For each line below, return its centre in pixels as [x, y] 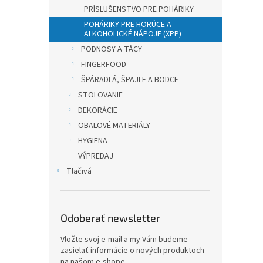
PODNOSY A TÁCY [112, 49]
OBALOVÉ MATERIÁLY [114, 126]
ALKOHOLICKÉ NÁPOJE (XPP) [133, 34]
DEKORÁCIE [98, 110]
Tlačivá [79, 171]
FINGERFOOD [104, 65]
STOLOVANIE [100, 95]
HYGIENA [93, 141]
